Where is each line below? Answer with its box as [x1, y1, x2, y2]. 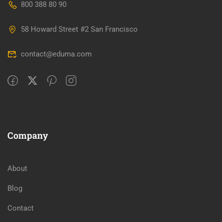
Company [7, 129, 48, 141]
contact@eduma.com [21, 49, 92, 58]
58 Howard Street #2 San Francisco [21, 24, 138, 34]
